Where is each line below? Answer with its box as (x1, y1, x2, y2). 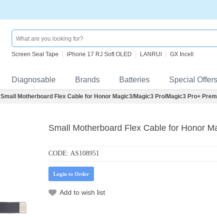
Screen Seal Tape (12, 51, 59, 58)
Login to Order (53, 171, 89, 177)
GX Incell (170, 51, 194, 58)
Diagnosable (12, 76, 56, 84)
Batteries (119, 76, 150, 84)
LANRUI (140, 51, 162, 58)
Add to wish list (60, 188, 105, 196)
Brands (75, 76, 100, 84)
